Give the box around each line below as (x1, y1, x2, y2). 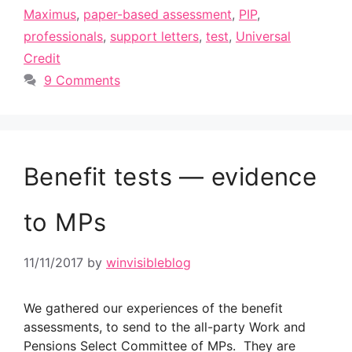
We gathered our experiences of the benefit (24, 300, 283, 316)
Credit (24, 50, 60, 66)
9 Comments (43, 72, 120, 88)
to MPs (24, 207, 107, 236)
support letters (110, 28, 199, 44)
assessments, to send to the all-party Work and (24, 319, 306, 335)
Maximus (24, 6, 76, 22)
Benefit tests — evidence (24, 162, 317, 191)
